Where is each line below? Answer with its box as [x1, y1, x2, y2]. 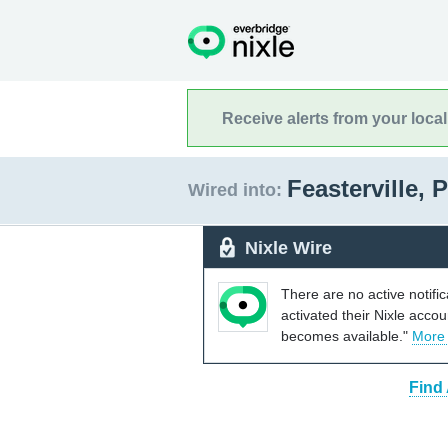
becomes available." [281, 327, 412, 344]
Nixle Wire [245, 237, 332, 258]
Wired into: [188, 180, 282, 200]
